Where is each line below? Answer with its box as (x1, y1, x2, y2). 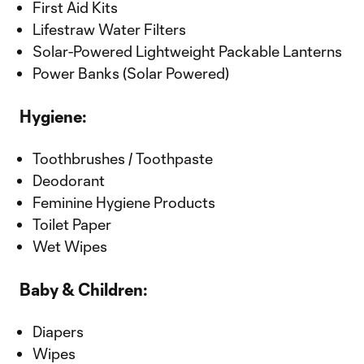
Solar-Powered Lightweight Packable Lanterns (32, 42, 342, 60)
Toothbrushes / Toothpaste (32, 149, 213, 167)
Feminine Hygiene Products (32, 193, 215, 211)
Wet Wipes (32, 237, 107, 255)
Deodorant (32, 171, 105, 189)
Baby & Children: (19, 279, 148, 299)
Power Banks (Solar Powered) (32, 64, 229, 82)
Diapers (32, 323, 84, 340)
